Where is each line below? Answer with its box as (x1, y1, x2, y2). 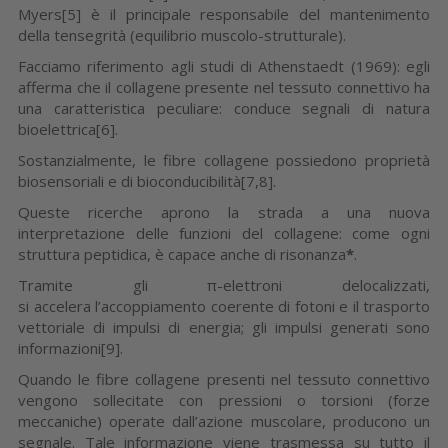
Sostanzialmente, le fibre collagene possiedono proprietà (18, 149, 430, 170)
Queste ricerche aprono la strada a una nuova (18, 201, 430, 222)
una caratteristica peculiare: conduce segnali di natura (18, 97, 430, 118)
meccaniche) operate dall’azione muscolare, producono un (18, 410, 430, 431)
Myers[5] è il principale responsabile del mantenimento (18, 3, 430, 24)
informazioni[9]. (18, 337, 123, 358)
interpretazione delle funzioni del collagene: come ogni (18, 222, 430, 243)
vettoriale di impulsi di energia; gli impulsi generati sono (18, 316, 430, 337)
